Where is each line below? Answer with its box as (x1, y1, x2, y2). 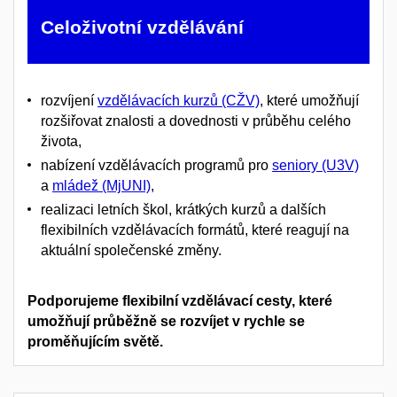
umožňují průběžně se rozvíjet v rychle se (27, 313, 305, 329)
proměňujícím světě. (27, 333, 163, 349)
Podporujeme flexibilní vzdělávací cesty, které (27, 292, 332, 308)
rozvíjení (41, 93, 97, 109)
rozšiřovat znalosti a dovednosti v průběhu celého (41, 113, 351, 129)
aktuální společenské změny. (41, 243, 222, 259)
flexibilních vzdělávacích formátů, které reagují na (41, 222, 349, 238)
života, (41, 134, 82, 150)
